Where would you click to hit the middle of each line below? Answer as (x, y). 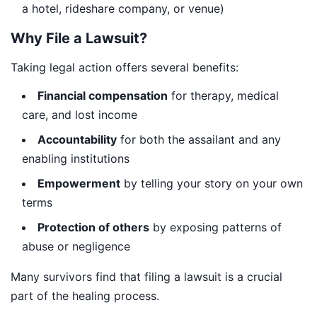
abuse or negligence (76, 246)
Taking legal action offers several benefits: (125, 67)
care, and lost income (80, 114)
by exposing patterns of (215, 227)
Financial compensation (103, 95)
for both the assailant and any (199, 139)
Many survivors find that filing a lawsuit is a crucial (146, 276)
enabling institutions (76, 158)
